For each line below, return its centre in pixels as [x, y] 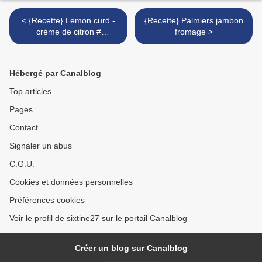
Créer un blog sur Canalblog [131, 248]
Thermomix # [68, 43]
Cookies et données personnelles [71, 182]
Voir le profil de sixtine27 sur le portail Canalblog [98, 218]
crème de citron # [68, 32]
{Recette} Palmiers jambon [194, 21]
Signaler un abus [41, 146]
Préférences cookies [47, 200]
